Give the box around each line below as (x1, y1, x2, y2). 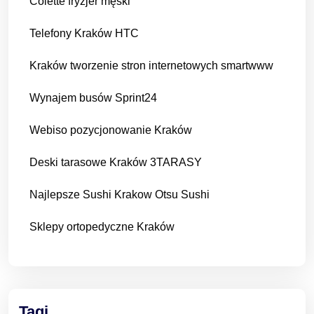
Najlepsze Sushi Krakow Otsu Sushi (29, 189, 210, 200)
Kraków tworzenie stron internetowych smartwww (29, 60, 273, 71)
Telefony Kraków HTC (29, 27, 139, 39)
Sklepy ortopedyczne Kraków (29, 221, 175, 233)
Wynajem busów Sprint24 (29, 92, 157, 104)
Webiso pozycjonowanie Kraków (29, 124, 192, 136)
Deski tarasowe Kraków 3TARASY (29, 156, 202, 168)
